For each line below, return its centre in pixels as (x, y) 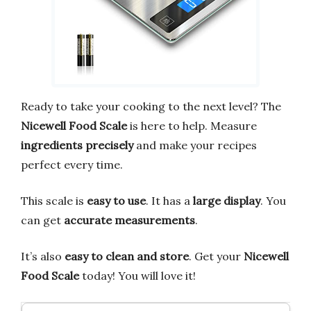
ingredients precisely (77, 145)
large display (227, 201)
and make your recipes (195, 145)
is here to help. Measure (192, 126)
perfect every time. (72, 165)
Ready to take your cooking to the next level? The (151, 107)
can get (42, 220)
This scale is (54, 201)
